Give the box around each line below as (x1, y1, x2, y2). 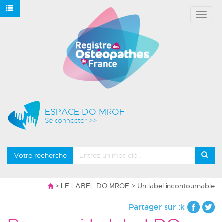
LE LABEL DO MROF (61, 181, 129, 190)
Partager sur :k (129, 201, 187, 212)
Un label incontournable (137, 181, 215, 190)
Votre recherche (14, 150, 67, 160)
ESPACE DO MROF (45, 106, 125, 117)
